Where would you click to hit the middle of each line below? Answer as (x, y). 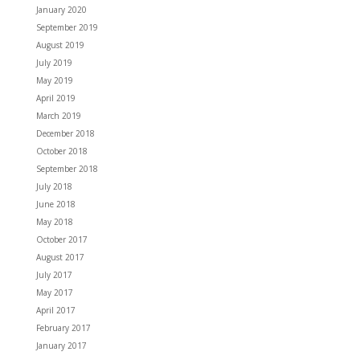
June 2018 (55, 204)
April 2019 (55, 98)
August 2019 (60, 45)
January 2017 (61, 345)
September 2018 (67, 168)
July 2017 (54, 274)
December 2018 (65, 133)
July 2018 (54, 186)
